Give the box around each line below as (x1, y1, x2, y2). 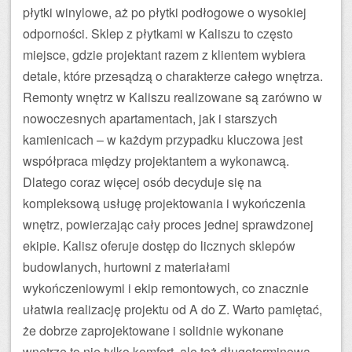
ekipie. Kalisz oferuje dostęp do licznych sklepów (23, 236, 295, 255)
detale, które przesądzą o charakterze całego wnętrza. (23, 67, 323, 85)
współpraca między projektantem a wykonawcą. (23, 152, 289, 170)
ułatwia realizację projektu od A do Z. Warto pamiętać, (23, 300, 322, 318)
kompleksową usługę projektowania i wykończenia (23, 194, 306, 212)
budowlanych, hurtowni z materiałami (23, 258, 230, 276)
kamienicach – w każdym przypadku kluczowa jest (23, 130, 302, 148)
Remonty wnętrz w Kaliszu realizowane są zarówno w (23, 88, 322, 106)
